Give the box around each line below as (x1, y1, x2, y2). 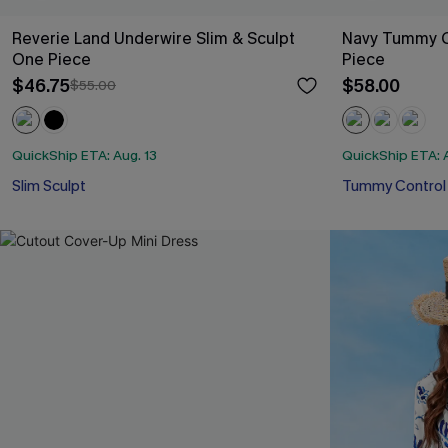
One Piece (12, 49, 91, 71)
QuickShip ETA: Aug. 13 (12, 145, 157, 165)
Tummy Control (342, 175, 446, 196)
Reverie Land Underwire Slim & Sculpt (12, 28, 295, 50)
